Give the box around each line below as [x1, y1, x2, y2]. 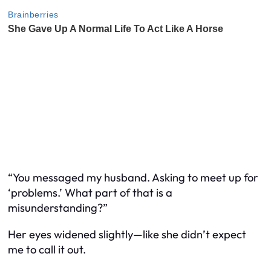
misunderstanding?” [8, 201, 108, 215]
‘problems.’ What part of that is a [8, 186, 172, 200]
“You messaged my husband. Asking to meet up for [8, 171, 258, 185]
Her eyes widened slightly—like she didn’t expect [8, 227, 246, 241]
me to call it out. [8, 242, 86, 256]
